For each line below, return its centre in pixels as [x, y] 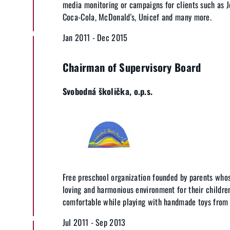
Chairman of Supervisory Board [132, 67]
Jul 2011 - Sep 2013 [94, 223]
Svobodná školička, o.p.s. [108, 91]
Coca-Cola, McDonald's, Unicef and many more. [137, 17]
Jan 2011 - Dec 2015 [95, 37]
